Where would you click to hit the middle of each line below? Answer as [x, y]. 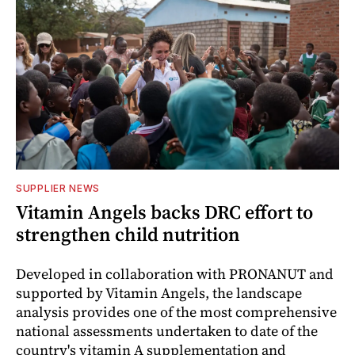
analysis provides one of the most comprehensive [176, 311]
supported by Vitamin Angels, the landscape [159, 292]
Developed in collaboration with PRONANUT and [175, 273]
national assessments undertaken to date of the [167, 330]
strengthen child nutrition [128, 234]
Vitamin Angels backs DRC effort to [164, 212]
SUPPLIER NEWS [58, 188]
